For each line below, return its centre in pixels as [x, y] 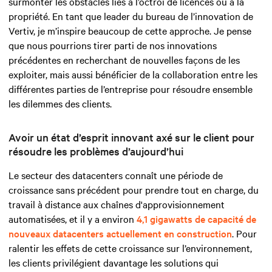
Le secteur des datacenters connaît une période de [116, 175]
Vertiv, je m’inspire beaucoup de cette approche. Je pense [130, 31]
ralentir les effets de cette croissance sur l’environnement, [130, 248]
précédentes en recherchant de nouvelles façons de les [124, 60]
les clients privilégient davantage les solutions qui [114, 263]
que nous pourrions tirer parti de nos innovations [113, 45]
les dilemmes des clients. [60, 104]
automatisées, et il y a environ [73, 219]
